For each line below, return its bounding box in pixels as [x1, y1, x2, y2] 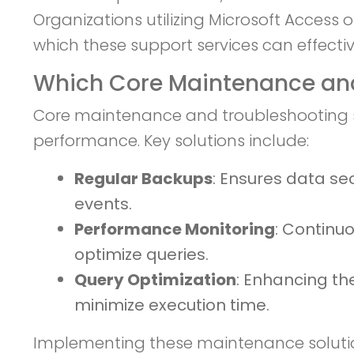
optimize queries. [74, 243, 209, 265]
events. [74, 193, 132, 215]
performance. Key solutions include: [33, 130, 309, 152]
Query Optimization [74, 269, 236, 291]
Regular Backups [74, 168, 213, 190]
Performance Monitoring [74, 218, 275, 240]
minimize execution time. [74, 294, 269, 316]
